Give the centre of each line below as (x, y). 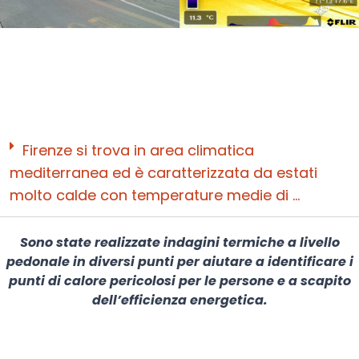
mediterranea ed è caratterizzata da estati (163, 173)
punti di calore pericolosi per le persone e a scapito (179, 281)
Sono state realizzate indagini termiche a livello (179, 243)
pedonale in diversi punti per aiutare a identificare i (179, 262)
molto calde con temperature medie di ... (155, 196)
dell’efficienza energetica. (179, 301)
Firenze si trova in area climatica (138, 151)
